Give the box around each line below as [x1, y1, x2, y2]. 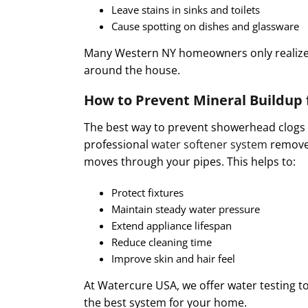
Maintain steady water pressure [111, 201, 260, 216]
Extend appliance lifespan [111, 218, 232, 232]
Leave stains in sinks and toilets [111, 2, 260, 16]
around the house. [84, 62, 180, 78]
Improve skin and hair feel [111, 251, 235, 265]
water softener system [151, 136, 267, 152]
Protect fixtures [111, 185, 184, 199]
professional [84, 136, 151, 152]
